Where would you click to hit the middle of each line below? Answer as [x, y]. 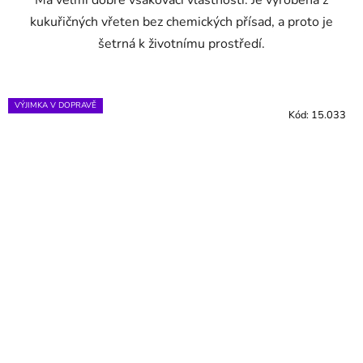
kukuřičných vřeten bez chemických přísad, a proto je [181, 21]
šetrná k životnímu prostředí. [181, 43]
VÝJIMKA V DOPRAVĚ [56, 105]
